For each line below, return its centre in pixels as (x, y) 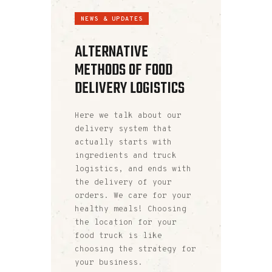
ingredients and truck (126, 156)
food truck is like (118, 236)
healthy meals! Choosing (131, 210)
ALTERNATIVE (111, 52)
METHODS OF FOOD (124, 70)
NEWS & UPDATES (112, 19)
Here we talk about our (128, 116)
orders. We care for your (133, 196)
